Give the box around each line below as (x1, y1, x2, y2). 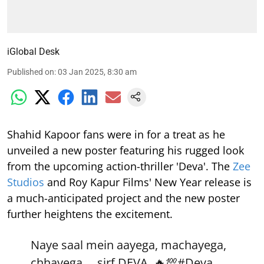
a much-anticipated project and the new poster (7, 190, 240, 205)
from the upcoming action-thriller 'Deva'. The (7, 159, 233, 173)
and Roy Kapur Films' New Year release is (44, 174, 252, 189)
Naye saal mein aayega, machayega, (31, 236, 226, 253)
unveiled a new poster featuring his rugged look (7, 143, 244, 157)
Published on (7, 67, 54, 77)
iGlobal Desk (7, 45, 60, 57)
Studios (7, 174, 44, 189)
